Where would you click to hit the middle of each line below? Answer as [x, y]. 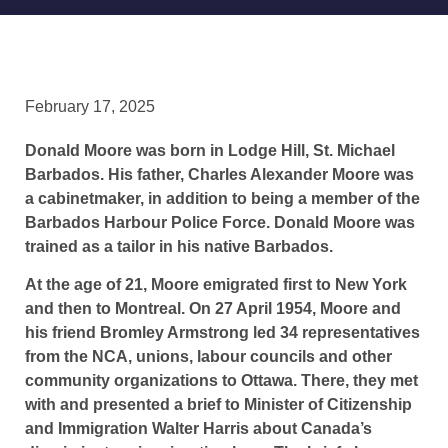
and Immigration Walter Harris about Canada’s [198, 429]
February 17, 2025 [90, 106]
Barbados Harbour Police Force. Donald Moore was [220, 222]
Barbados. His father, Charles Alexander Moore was [219, 174]
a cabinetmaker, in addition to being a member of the [222, 198]
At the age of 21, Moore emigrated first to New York [216, 285]
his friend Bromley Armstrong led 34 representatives [222, 333]
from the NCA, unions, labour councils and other [208, 357]
